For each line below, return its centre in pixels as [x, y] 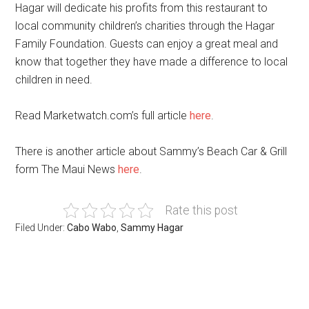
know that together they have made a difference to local [152, 62]
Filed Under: [41, 228]
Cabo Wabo [92, 228]
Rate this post [201, 210]
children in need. [54, 80]
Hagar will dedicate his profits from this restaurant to [142, 8]
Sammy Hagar [152, 228]
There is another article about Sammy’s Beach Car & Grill [151, 151]
